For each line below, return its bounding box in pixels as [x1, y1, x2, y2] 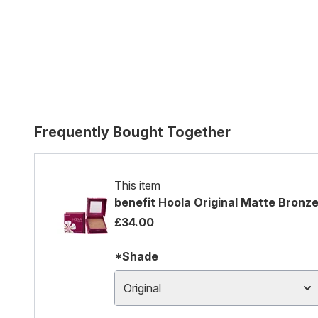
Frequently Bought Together [34, 124, 231, 141]
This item [114, 178, 160, 192]
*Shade [114, 249, 158, 263]
